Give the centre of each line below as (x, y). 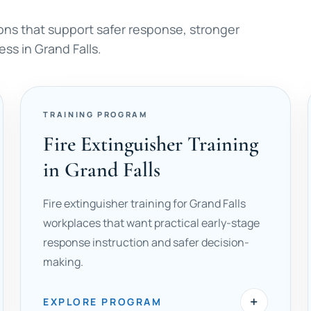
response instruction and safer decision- (146, 242)
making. (64, 262)
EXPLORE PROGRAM (103, 302)
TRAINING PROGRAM (95, 114)
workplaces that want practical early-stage (152, 223)
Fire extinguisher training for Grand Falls (145, 203)
